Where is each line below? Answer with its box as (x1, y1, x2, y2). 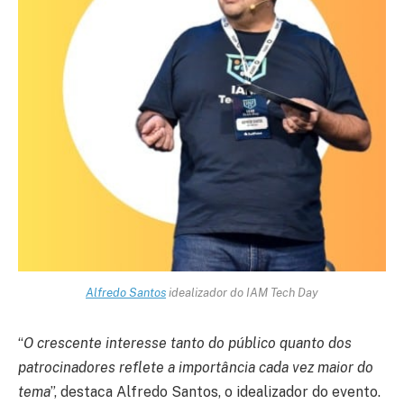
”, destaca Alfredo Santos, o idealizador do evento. (50, 382, 381, 400)
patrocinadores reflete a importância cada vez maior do (18, 358, 373, 376)
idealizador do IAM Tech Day (166, 284, 318, 299)
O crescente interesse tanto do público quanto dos (23, 334, 352, 352)
